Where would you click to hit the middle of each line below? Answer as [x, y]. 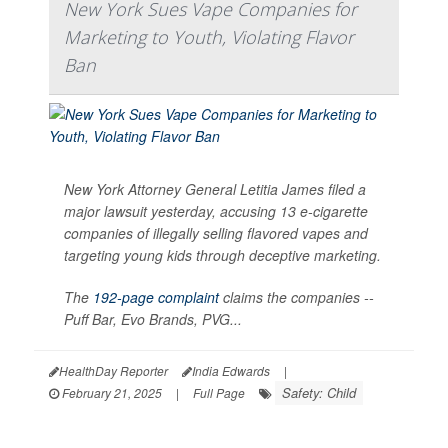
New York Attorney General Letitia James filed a [215, 188]
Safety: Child [319, 392]
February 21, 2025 [110, 392]
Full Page [219, 392]
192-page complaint [156, 296]
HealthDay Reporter [113, 370]
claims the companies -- [296, 296]
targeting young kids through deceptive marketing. [222, 254]
